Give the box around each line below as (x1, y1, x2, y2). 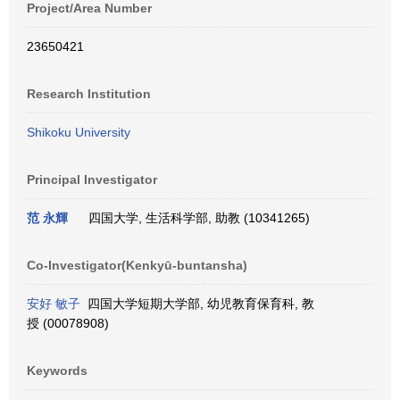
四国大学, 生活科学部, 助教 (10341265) (81, 211, 310, 225)
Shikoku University (27, 125, 130, 139)
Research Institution (27, 87, 151, 101)
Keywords (27, 363, 87, 378)
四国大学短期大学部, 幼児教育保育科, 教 (80, 296, 314, 311)
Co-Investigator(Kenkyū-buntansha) (27, 258, 247, 272)
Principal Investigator (27, 172, 157, 187)
